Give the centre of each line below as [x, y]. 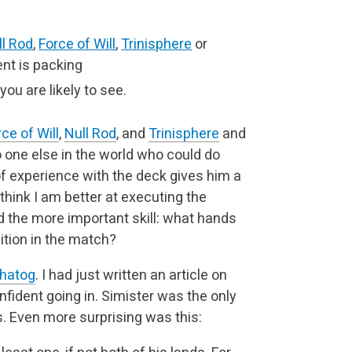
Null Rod [90, 133]
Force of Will [77, 44]
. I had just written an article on [131, 274]
